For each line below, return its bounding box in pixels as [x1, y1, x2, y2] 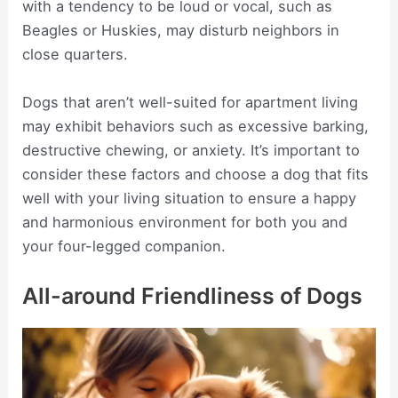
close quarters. [22, 45, 129, 64]
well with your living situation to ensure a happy [22, 188, 357, 207]
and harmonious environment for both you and [22, 212, 348, 231]
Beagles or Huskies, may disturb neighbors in [22, 21, 340, 40]
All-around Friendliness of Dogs [22, 282, 363, 309]
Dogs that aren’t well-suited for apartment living [22, 92, 359, 111]
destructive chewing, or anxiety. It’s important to [22, 140, 361, 159]
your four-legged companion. [22, 236, 227, 255]
